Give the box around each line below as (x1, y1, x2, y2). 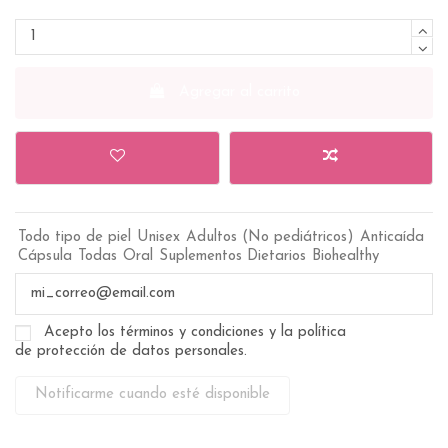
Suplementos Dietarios (159, 248, 306, 264)
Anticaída (360, 229, 424, 245)
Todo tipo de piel (18, 229, 131, 245)
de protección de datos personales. (15, 343, 247, 359)
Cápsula (18, 248, 72, 264)
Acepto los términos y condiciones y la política (43, 324, 346, 340)
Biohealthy (312, 248, 379, 264)
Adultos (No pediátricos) (186, 229, 354, 245)
